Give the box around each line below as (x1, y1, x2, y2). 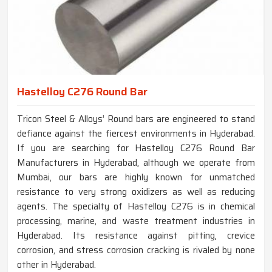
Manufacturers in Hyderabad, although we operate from (17, 155, 255, 171)
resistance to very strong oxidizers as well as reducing (17, 185, 255, 200)
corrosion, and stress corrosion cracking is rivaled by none (17, 243, 255, 258)
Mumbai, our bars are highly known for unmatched (17, 170, 255, 185)
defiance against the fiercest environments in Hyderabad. (17, 126, 255, 141)
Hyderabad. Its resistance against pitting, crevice (17, 228, 255, 243)
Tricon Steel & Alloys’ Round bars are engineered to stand (17, 112, 255, 127)
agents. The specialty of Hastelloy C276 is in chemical (17, 199, 255, 214)
